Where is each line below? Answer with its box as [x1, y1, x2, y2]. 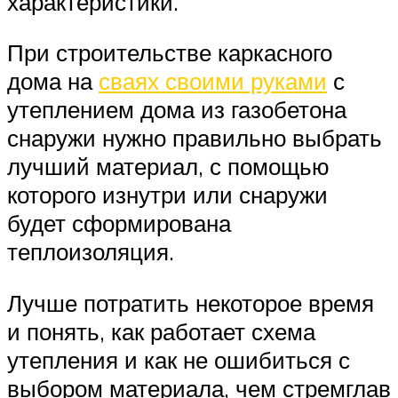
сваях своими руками [99, 67, 327, 96]
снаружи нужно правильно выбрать [7, 123, 382, 153]
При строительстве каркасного [7, 38, 332, 68]
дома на [7, 67, 99, 96]
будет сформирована [7, 209, 231, 238]
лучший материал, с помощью [7, 152, 330, 181]
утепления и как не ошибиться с [7, 345, 350, 374]
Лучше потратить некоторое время [7, 288, 374, 317]
